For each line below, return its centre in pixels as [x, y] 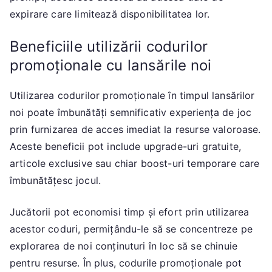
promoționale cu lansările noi [111, 65]
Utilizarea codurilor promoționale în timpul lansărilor [132, 95]
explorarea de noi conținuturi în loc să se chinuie [124, 246]
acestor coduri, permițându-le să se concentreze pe [131, 229]
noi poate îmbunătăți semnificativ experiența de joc [131, 112]
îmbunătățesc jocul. [56, 180]
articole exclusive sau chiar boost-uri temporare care [135, 163]
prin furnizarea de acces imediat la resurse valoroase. [135, 129]
